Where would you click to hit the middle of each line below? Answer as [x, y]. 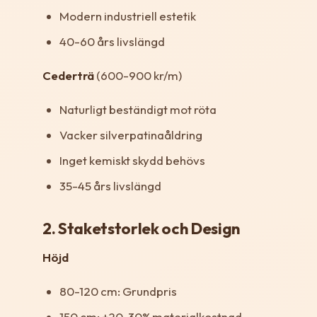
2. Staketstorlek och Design [141, 228]
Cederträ [68, 75]
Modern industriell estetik [128, 16]
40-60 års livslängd [112, 41]
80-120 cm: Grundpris [118, 291]
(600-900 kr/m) [138, 75]
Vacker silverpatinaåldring [131, 134]
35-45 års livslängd [110, 185]
